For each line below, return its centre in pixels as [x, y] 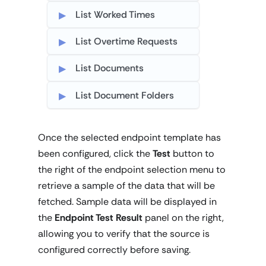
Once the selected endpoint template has [129, 137]
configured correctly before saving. [114, 249]
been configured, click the [95, 153]
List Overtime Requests [127, 42]
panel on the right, [183, 217]
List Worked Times [115, 15]
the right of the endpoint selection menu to [132, 169]
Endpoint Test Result [99, 217]
